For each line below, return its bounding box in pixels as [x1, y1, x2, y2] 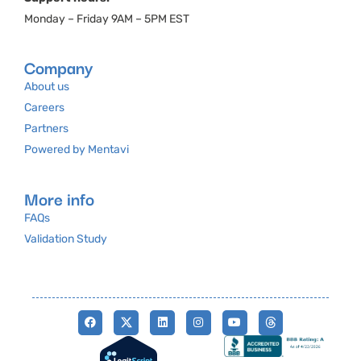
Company [24, 54, 93, 81]
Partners [24, 122, 68, 136]
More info [24, 185, 94, 211]
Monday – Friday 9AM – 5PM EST [24, 11, 189, 26]
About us [24, 80, 69, 94]
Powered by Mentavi [24, 143, 129, 157]
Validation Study [24, 231, 107, 246]
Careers [24, 101, 64, 115]
